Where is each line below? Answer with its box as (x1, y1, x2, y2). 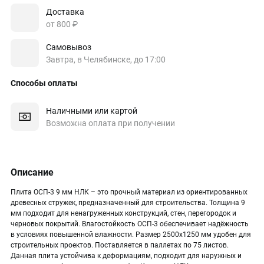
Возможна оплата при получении (46, 118, 175, 128)
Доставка (46, 6, 84, 16)
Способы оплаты (11, 78, 78, 88)
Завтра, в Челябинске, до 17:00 (46, 54, 166, 64)
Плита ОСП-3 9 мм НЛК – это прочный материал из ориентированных (11, 188, 247, 196)
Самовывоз (46, 42, 91, 52)
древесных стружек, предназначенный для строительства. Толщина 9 (11, 199, 245, 207)
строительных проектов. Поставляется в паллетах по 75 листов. (11, 241, 229, 249)
